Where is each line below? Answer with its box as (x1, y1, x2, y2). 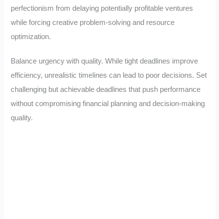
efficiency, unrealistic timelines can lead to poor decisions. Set (11, 71, 207, 80)
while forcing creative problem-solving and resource (11, 18, 175, 26)
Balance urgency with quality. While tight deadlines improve (11, 57, 198, 66)
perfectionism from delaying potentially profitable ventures (11, 4, 194, 12)
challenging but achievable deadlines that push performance (11, 86, 201, 94)
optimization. (11, 32, 51, 41)
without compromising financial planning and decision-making (11, 100, 205, 108)
